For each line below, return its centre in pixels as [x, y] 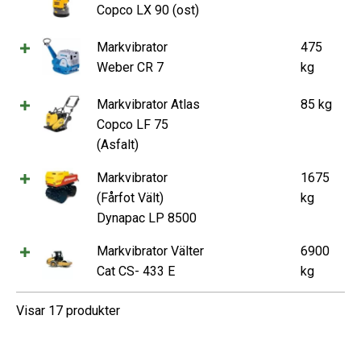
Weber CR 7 [130, 67]
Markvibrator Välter [150, 251]
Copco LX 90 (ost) [148, 10]
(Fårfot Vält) [130, 197]
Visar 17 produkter [68, 310]
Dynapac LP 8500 [147, 218]
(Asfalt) [118, 144]
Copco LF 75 [133, 124]
